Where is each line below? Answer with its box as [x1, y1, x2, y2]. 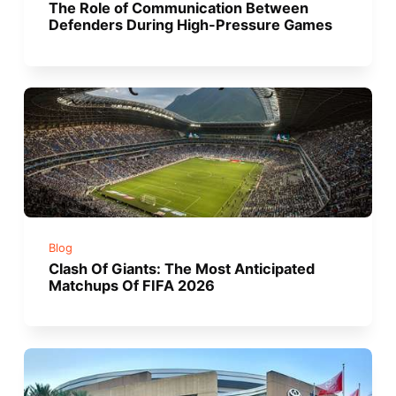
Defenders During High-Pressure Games [49, 16, 333, 34]
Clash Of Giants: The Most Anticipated [49, 259, 316, 278]
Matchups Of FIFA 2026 [49, 276, 216, 294]
